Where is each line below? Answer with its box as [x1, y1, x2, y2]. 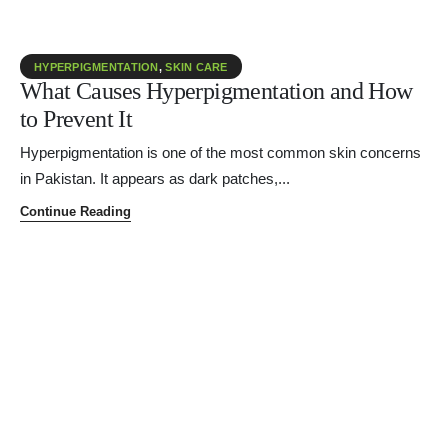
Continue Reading [20, 204, 131, 219]
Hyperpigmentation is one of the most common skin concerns [20, 145, 421, 161]
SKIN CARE [165, 61, 228, 73]
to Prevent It [20, 105, 133, 132]
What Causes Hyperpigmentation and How [20, 77, 413, 104]
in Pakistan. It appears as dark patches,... [20, 171, 290, 187]
